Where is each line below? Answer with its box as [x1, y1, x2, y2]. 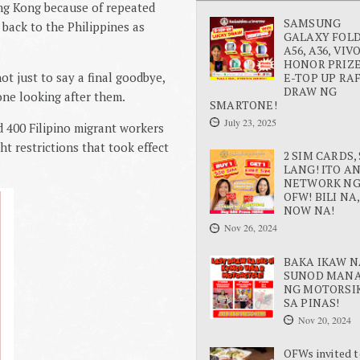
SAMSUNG [283, 14, 342, 31]
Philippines [67, 18, 129, 35]
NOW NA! [283, 202, 335, 218]
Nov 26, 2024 [224, 221, 277, 234]
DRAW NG [283, 83, 337, 99]
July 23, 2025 [224, 115, 276, 129]
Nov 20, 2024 [297, 313, 351, 326]
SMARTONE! [210, 96, 277, 112]
